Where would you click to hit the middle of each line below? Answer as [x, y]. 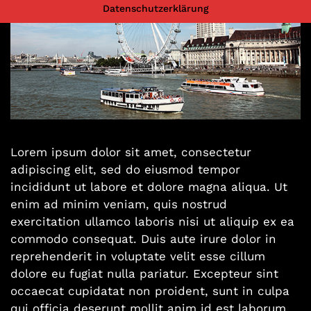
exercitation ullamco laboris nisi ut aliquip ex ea [152, 221]
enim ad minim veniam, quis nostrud [119, 204]
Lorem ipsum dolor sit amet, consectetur [131, 152]
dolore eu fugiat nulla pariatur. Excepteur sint [144, 274]
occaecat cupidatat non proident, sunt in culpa [150, 291]
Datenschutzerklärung [155, 8]
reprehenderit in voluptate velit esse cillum [138, 256]
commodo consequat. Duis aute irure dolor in [143, 239]
